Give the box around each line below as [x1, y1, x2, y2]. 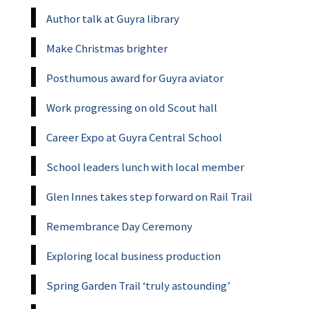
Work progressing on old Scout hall [46, 99, 217, 115]
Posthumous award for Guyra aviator [46, 70, 223, 86]
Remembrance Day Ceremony [46, 218, 192, 234]
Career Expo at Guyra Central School [46, 129, 222, 145]
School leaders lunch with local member [46, 159, 244, 175]
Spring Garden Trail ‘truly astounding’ [46, 277, 230, 293]
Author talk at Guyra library [46, 10, 179, 26]
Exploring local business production [46, 248, 221, 263]
